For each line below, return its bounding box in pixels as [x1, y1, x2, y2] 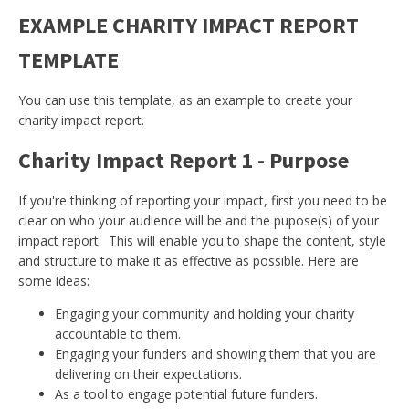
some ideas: [18, 272, 89, 289]
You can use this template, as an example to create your [18, 91, 352, 109]
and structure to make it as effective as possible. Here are [18, 252, 359, 269]
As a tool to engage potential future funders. [55, 385, 318, 403]
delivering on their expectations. [55, 365, 242, 383]
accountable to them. [55, 325, 181, 342]
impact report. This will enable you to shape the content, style [18, 232, 386, 249]
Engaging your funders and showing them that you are [55, 345, 376, 362]
